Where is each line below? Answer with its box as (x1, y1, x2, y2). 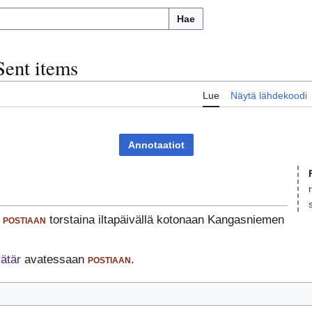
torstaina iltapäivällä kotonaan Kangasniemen (45, 212, 284, 226)
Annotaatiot (127, 139, 185, 151)
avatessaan (20, 252, 88, 266)
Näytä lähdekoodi (231, 90, 307, 102)
